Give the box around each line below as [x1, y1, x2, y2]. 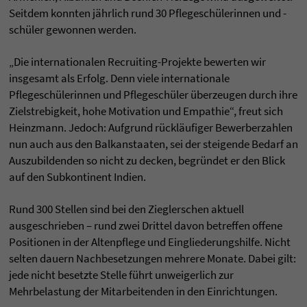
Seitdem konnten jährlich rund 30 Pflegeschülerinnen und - [9, 5, 286, 21]
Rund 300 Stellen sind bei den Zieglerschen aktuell [9, 201, 244, 217]
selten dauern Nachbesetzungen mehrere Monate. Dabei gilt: [9, 251, 296, 267]
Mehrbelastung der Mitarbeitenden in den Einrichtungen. [9, 284, 278, 299]
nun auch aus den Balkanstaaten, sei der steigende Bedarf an [9, 136, 298, 152]
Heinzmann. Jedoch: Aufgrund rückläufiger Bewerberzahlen [9, 120, 293, 136]
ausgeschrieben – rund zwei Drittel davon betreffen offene [9, 218, 282, 234]
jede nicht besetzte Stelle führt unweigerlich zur [9, 267, 234, 283]
